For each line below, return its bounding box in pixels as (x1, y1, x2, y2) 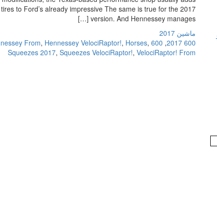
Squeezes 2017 (8, 47, 56, 57)
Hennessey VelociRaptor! (45, 38, 122, 47)
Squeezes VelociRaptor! (60, 47, 133, 57)
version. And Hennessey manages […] (91, 14, 196, 23)
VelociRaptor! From (137, 47, 196, 57)
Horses (125, 38, 147, 47)
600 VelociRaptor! (151, 38, 163, 47)
